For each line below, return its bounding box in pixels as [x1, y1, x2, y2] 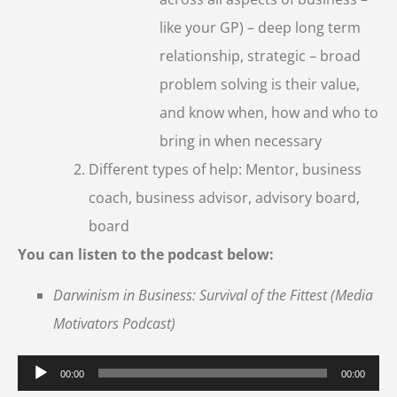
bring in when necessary [160, 130, 322, 151]
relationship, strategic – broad [160, 45, 361, 66]
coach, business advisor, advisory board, [89, 187, 360, 207]
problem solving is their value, [160, 74, 360, 94]
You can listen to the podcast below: [18, 244, 274, 264]
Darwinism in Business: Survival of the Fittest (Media [53, 285, 373, 306]
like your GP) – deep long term [160, 17, 361, 37]
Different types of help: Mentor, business [89, 159, 362, 179]
